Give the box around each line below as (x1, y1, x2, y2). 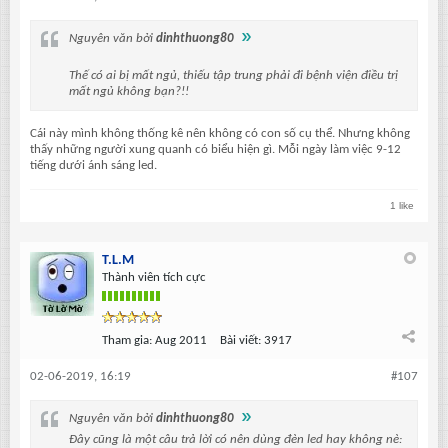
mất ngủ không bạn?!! (69, 85, 189, 98)
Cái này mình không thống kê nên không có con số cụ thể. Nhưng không (30, 127, 410, 140)
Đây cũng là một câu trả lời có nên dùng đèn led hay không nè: (69, 432, 402, 446)
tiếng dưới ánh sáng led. (30, 159, 157, 172)
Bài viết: (220, 333, 261, 347)
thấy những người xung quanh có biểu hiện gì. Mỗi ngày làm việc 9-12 (30, 143, 401, 156)
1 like (390, 199, 414, 211)
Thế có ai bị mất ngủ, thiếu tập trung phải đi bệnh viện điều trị (69, 69, 398, 82)
